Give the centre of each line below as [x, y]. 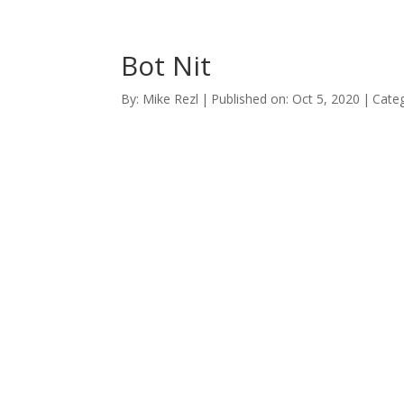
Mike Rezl [171, 99]
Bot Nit [166, 65]
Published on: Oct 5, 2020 [286, 99]
